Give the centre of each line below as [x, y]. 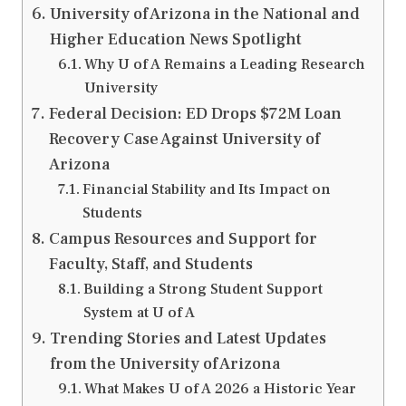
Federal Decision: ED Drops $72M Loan [195, 114]
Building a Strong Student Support [203, 289]
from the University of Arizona [164, 364]
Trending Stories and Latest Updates [188, 339]
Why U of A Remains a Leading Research [224, 64]
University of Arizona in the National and [204, 14]
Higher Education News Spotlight [175, 40]
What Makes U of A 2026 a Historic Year [220, 389]
